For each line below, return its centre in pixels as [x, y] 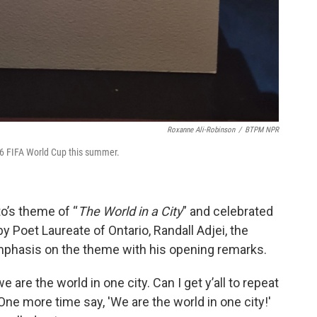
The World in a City [130, 211]
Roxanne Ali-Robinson [201, 129]
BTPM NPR [262, 129]
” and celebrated [228, 211]
